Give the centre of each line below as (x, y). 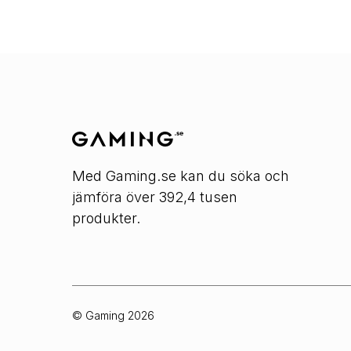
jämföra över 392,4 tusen (155, 197)
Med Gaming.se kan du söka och (181, 176)
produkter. (106, 219)
